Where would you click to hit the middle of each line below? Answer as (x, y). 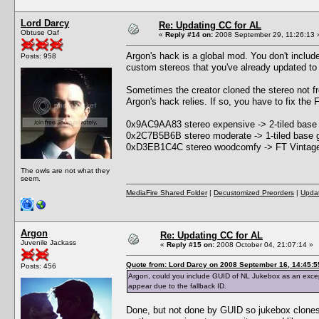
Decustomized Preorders (254, 192)
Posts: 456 (38, 266)
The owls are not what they (65, 170)
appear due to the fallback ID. (177, 286)
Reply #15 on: (190, 244)
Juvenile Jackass (48, 242)
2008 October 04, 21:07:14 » (264, 244)
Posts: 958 (38, 56)
